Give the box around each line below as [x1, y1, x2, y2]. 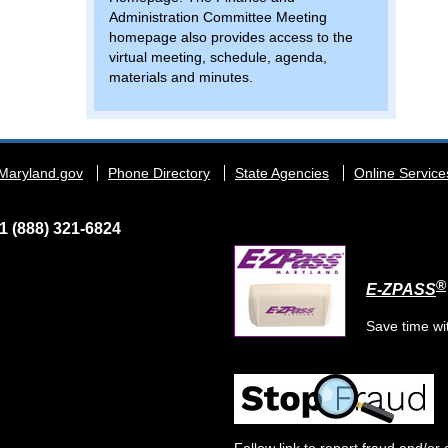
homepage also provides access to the [108, 29, 353, 46]
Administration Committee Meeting [108, 9, 327, 26]
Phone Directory [108, 165, 210, 182]
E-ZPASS [366, 280, 436, 299]
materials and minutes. [108, 69, 253, 86]
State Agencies [235, 165, 329, 182]
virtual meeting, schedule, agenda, [108, 49, 327, 66]
